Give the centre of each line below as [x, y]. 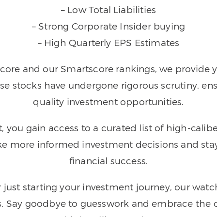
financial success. [108, 160]
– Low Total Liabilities [108, 9]
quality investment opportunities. [108, 101]
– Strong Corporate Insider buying [108, 26]
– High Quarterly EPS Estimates [108, 42]
